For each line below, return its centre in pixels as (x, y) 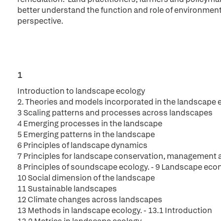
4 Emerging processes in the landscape (90, 124)
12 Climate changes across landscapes (90, 200)
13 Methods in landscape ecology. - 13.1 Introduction (115, 210)
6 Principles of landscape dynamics (82, 145)
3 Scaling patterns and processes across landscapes (115, 113)
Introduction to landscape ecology (81, 91)
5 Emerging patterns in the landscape (86, 134)
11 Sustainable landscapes (67, 189)
